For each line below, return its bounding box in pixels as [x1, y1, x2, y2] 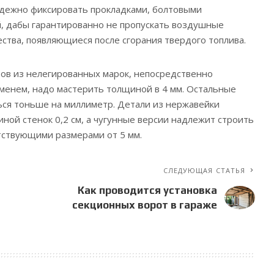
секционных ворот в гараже [72, 198, 218, 211]
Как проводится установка [78, 183, 218, 196]
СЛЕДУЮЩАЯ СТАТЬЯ [163, 165, 246, 175]
